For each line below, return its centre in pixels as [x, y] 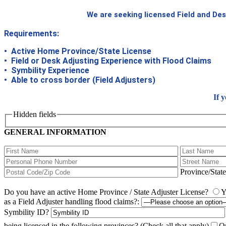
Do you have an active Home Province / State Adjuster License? [106, 192]
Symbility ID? [26, 212]
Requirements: [32, 33]
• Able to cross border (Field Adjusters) [80, 80]
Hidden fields [35, 114]
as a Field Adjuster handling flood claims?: [72, 202]
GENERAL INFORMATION [55, 132]
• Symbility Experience [47, 70]
